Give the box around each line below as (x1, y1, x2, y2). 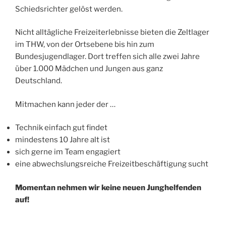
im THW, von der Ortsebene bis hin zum (15, 40, 154, 49)
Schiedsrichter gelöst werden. (15, 4, 123, 14)
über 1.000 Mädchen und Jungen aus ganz (15, 64, 163, 74)
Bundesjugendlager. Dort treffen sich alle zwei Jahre (15, 52, 200, 62)
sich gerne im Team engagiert (15, 147, 121, 157)
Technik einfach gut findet (15, 123, 107, 133)
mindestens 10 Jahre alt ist (15, 135, 110, 145)
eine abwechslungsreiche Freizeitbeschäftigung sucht (15, 159, 208, 169)
